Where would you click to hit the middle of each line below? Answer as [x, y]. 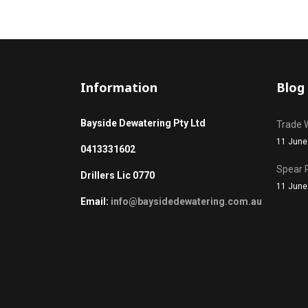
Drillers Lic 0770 [118, 176]
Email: [96, 202]
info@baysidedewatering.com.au [186, 202]
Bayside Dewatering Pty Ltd [143, 123]
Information [119, 88]
